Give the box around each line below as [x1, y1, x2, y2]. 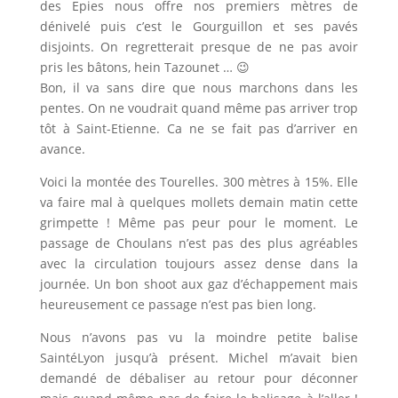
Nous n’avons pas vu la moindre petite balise [39, 329, 359, 346]
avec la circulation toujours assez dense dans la [39, 255, 359, 273]
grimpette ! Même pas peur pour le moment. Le [39, 214, 359, 232]
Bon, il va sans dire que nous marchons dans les [39, 79, 359, 97]
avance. [39, 140, 85, 158]
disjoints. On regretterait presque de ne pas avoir [39, 38, 359, 56]
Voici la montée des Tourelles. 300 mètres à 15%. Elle [39, 173, 359, 191]
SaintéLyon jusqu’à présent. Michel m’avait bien [39, 349, 359, 367]
